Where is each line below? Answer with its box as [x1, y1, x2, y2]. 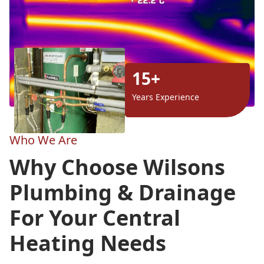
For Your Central [9, 203, 180, 232]
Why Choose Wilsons [9, 152, 225, 181]
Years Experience [132, 91, 199, 103]
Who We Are [9, 131, 77, 148]
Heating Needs [9, 228, 166, 258]
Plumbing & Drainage [9, 177, 236, 207]
